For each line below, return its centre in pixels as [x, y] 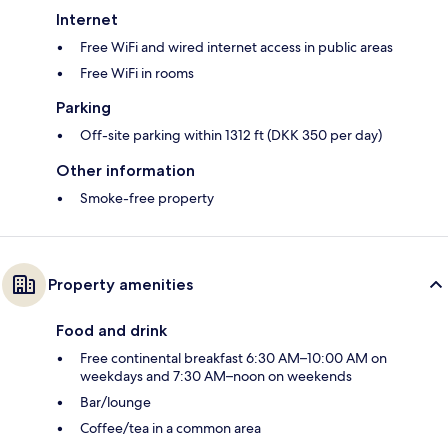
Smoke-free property [147, 198]
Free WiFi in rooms [137, 73]
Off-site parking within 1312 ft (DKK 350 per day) [231, 135]
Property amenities [120, 285]
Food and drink [111, 331]
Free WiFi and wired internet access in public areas [236, 47]
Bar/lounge [115, 402]
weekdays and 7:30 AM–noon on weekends [216, 376]
